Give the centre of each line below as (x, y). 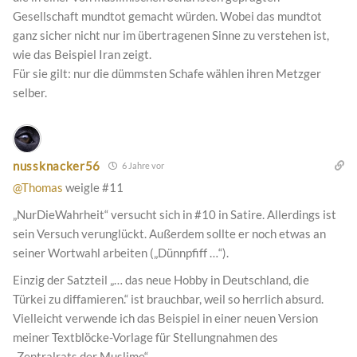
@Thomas (38, 188)
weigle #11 (93, 188)
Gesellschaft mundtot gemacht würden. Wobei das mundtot (167, 16)
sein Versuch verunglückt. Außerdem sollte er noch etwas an (169, 234)
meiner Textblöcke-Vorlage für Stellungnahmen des (145, 337)
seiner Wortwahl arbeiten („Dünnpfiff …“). (121, 253)
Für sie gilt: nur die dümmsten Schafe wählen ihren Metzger (167, 74)
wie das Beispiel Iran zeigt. (82, 55)
